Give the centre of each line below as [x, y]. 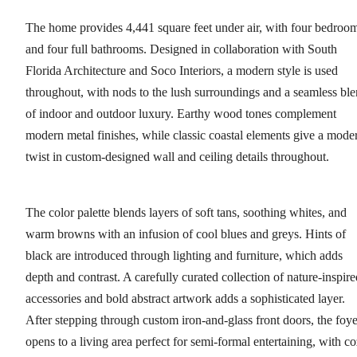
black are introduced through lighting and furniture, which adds [184, 256]
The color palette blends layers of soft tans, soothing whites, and [186, 213]
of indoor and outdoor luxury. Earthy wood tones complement [181, 114]
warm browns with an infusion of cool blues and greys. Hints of [186, 234]
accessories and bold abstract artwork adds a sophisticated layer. [185, 299]
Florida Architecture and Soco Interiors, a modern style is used [182, 71]
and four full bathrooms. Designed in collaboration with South [181, 49]
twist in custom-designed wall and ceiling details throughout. [177, 157]
